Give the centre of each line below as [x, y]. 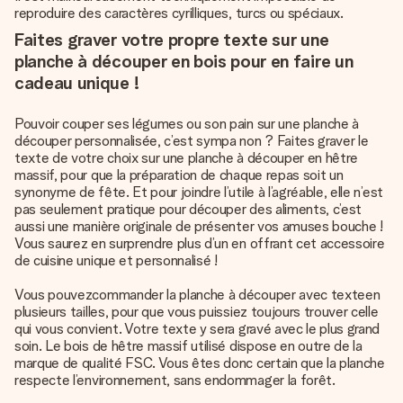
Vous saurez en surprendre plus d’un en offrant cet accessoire [200, 243]
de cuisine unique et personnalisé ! [116, 260]
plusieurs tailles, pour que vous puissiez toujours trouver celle [197, 312]
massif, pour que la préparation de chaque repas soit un [179, 175]
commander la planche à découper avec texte [229, 295]
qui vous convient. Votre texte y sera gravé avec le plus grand [197, 329]
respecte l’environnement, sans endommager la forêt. [175, 380]
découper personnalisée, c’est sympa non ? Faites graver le [192, 141]
